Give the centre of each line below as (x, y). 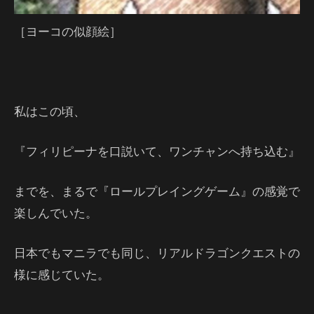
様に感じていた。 (62, 274)
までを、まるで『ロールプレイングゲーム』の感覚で (157, 191)
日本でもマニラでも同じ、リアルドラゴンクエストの (157, 253)
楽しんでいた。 (56, 213)
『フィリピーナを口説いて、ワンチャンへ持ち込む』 (157, 151)
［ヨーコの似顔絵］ (68, 31)
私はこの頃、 (50, 111)
